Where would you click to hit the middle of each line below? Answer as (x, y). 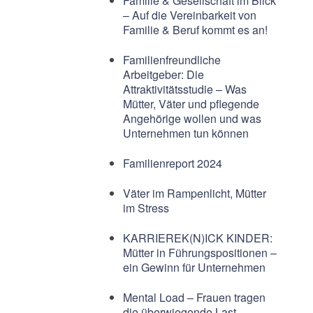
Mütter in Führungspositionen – (199, 253)
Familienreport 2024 (172, 163)
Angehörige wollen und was (192, 119)
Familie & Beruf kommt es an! (195, 30)
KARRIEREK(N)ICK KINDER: (197, 238)
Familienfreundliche (172, 60)
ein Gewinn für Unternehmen (194, 268)
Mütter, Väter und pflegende (191, 104)
